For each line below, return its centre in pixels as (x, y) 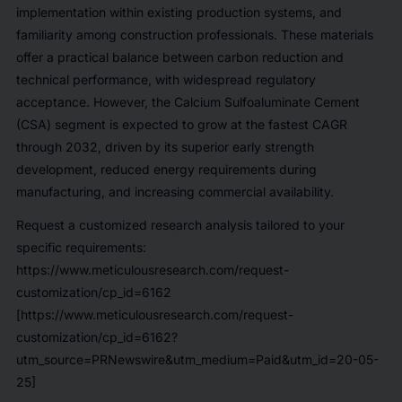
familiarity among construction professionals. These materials (194, 34)
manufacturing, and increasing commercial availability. (175, 191)
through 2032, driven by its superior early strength (165, 146)
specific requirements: (81, 247)
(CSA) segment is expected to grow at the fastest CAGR (181, 124)
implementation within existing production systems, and (179, 12)
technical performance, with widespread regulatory (166, 79)
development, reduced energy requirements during (166, 169)
